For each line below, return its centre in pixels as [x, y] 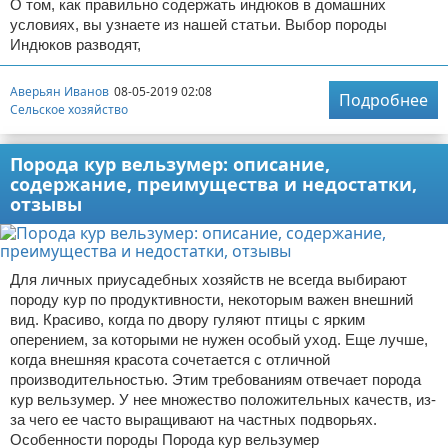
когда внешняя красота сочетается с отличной [170, 359]
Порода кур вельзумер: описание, [170, 164]
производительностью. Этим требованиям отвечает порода [215, 379]
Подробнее [383, 100]
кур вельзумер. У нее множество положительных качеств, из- [223, 399]
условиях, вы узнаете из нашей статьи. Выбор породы [198, 24]
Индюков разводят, [75, 44]
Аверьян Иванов [59, 91]
